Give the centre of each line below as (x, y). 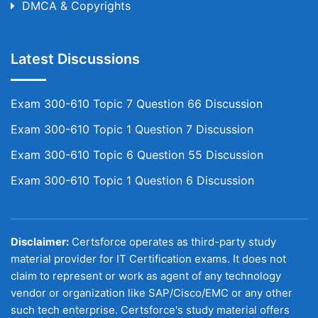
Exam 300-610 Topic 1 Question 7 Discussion (132, 129)
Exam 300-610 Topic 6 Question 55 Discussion (137, 155)
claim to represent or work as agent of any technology (146, 276)
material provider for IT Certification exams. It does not (148, 259)
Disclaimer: (40, 242)
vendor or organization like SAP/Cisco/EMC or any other (152, 293)
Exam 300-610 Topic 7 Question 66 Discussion (137, 104)
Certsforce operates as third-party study (172, 242)
